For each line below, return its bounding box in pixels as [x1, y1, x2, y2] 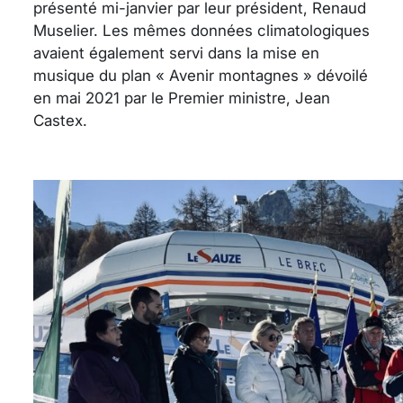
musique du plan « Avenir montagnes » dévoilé [33, 66, 368, 85]
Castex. [33, 111, 87, 130]
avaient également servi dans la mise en [33, 43, 319, 62]
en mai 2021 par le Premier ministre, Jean [33, 88, 330, 107]
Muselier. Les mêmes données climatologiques [33, 21, 370, 40]
